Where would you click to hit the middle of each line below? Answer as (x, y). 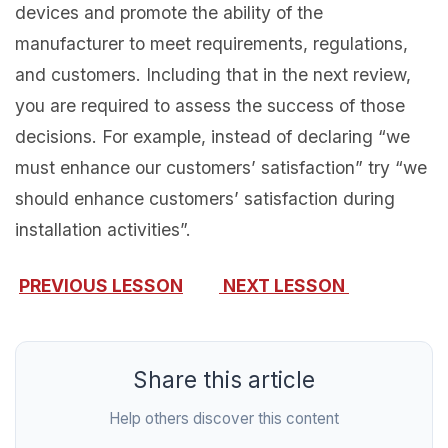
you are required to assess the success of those (210, 105)
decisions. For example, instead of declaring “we (212, 136)
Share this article (224, 379)
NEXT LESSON (284, 285)
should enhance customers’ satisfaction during (205, 198)
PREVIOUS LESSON (101, 285)
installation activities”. (103, 229)
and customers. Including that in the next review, (213, 74)
